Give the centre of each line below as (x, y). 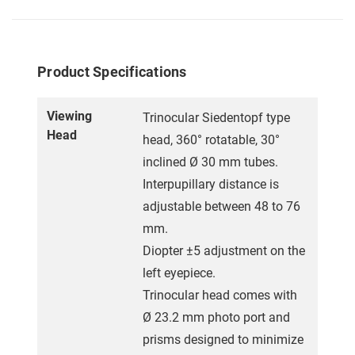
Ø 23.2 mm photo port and (216, 317)
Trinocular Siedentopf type (216, 117)
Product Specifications (112, 71)
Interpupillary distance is (211, 184)
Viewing (69, 116)
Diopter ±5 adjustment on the (224, 250)
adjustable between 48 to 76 (221, 206)
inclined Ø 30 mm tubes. (210, 162)
